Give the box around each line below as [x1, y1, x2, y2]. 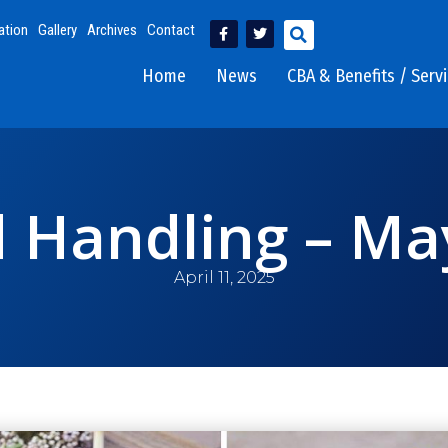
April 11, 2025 [173, 267, 275, 287]
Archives [86, 21, 137, 39]
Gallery [37, 21, 77, 39]
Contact [146, 21, 195, 39]
